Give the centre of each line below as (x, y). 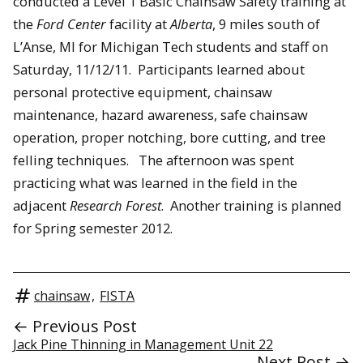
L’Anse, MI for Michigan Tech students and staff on (171, 46)
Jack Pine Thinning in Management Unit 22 (143, 345)
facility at (138, 23)
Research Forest (115, 205)
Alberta (191, 23)
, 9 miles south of (266, 23)
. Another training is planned (252, 205)
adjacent (41, 205)
